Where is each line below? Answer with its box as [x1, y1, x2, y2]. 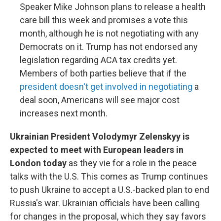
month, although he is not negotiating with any [20, 28, 199, 38]
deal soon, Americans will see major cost [20, 95, 180, 105]
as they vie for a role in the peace [67, 158, 197, 168]
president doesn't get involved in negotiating [20, 81, 192, 92]
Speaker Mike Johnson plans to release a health [20, 1, 206, 12]
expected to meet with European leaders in [10, 145, 184, 155]
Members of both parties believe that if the [20, 68, 186, 78]
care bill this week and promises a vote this [20, 15, 188, 25]
